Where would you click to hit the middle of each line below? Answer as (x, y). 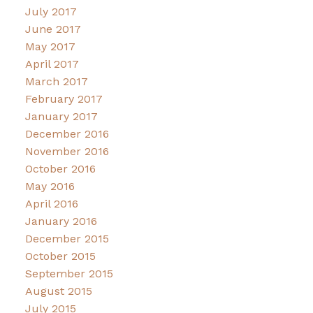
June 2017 (53, 29)
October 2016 (60, 169)
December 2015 (67, 239)
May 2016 (50, 187)
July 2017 (51, 12)
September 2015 (69, 274)
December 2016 (67, 134)
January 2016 (61, 221)
